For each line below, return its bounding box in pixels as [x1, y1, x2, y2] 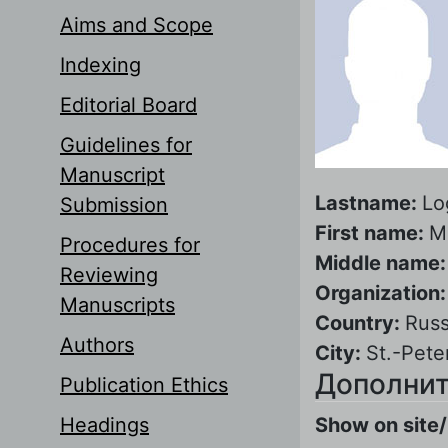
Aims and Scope [60, 12, 213, 37]
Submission [60, 192, 168, 217]
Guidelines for [60, 132, 192, 157]
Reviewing [60, 262, 158, 287]
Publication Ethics [60, 372, 228, 397]
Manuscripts [60, 292, 175, 317]
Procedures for [60, 232, 200, 257]
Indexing [60, 52, 141, 77]
